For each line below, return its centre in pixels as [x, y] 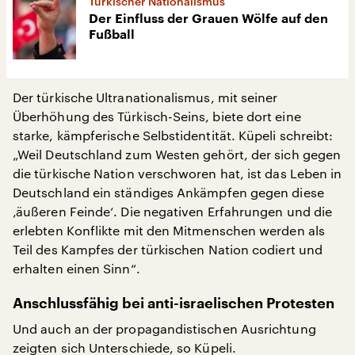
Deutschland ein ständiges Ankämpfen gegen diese [168, 192]
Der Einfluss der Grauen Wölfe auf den [208, 19]
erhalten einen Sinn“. [76, 268]
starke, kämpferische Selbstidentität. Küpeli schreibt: [173, 135]
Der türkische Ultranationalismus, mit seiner [145, 97]
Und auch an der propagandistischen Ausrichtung [164, 328]
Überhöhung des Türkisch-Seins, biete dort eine [157, 116]
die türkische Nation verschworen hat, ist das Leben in [177, 173]
